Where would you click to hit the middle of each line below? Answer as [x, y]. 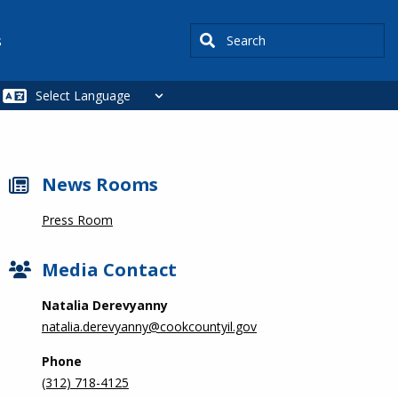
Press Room [77, 220]
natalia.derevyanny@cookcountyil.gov [149, 326]
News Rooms [99, 184]
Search [210, 34]
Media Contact [109, 270]
